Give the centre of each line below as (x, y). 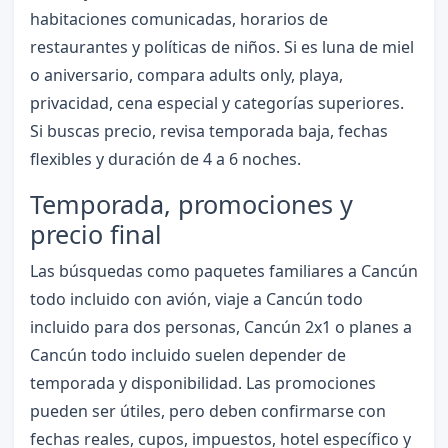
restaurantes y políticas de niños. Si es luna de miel (221, 47)
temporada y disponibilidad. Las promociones (202, 383)
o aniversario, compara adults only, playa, (186, 75)
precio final (95, 234)
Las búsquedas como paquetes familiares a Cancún (223, 271)
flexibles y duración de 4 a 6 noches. (165, 159)
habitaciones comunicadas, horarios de (178, 19)
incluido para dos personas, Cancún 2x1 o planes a (220, 327)
